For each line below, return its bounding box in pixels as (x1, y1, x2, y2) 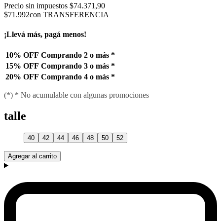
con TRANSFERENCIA (30, 10, 109, 19)
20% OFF (5, 72, 39, 81)
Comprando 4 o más (41, 72, 109, 81)
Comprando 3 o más (41, 61, 109, 70)
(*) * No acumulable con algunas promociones (4, 90, 149, 99)
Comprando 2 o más (41, 50, 109, 59)
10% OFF (5, 50, 39, 59)
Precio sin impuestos (4, 1, 68, 10)
